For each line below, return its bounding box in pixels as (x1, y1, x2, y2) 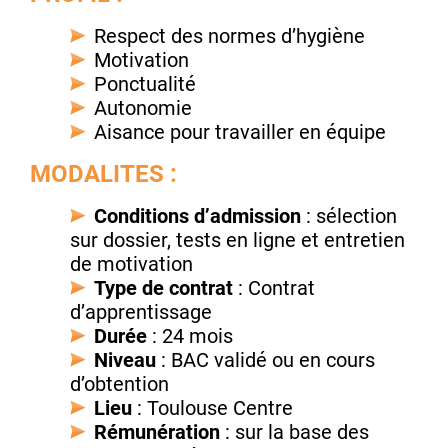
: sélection (301, 204, 397, 229)
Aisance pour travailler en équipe (94, 120, 386, 145)
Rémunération (94, 420, 220, 445)
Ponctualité (94, 72, 196, 97)
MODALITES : (30, 160, 177, 189)
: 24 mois (147, 324, 233, 349)
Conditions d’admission (94, 204, 301, 229)
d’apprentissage (70, 300, 212, 325)
